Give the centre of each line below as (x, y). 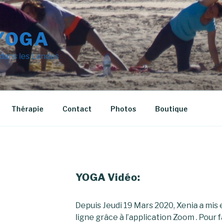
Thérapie (27, 109)
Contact (77, 109)
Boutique (171, 109)
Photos (123, 109)
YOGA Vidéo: (107, 177)
